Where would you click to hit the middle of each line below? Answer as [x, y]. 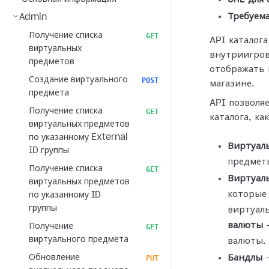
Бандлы [245, 258]
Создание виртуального [78, 80]
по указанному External [78, 138]
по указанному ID [65, 195]
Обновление [54, 258]
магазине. [232, 84]
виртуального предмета [79, 240]
